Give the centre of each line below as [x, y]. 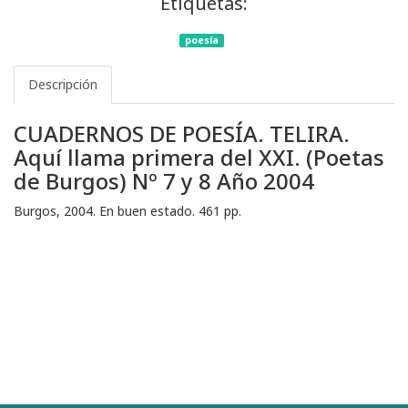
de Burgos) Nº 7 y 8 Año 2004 [164, 181]
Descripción [63, 85]
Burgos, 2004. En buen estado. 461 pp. [127, 211]
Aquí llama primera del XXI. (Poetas [199, 158]
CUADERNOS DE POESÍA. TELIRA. [182, 134]
